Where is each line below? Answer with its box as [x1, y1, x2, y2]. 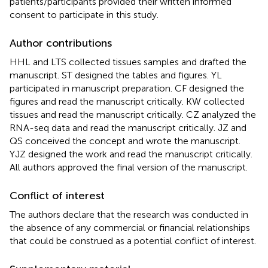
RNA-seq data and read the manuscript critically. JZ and [10, 121, 246, 133]
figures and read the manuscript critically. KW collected [10, 95, 245, 107]
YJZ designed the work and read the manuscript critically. [10, 148, 252, 160]
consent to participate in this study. [10, 8, 159, 20]
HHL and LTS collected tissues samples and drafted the [10, 56, 246, 68]
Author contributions [10, 36, 112, 50]
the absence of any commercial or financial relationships [10, 221, 250, 233]
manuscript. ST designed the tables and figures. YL [10, 69, 222, 81]
